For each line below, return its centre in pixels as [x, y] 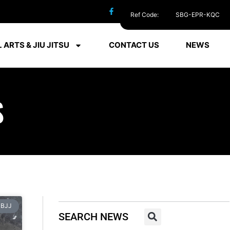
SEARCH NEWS [93, 217]
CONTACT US [134, 45]
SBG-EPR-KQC [198, 15]
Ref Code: [145, 15]
